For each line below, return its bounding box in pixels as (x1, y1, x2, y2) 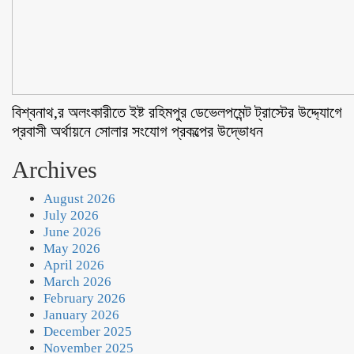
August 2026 (43, 191, 115, 206)
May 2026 (43, 241, 100, 256)
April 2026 (43, 258, 104, 273)
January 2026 (43, 307, 119, 322)
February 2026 (43, 291, 126, 306)
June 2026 (43, 224, 101, 239)
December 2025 (43, 324, 132, 339)
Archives (12, 156, 97, 183)
